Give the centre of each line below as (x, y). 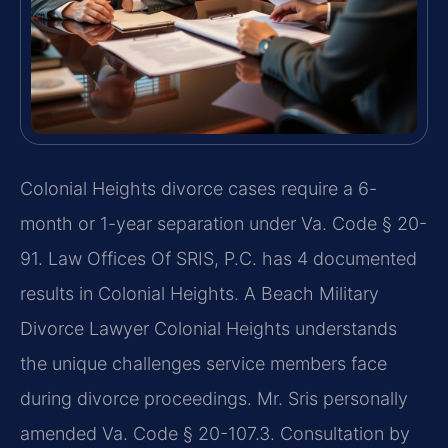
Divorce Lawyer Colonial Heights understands (208, 328)
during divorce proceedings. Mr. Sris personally (214, 398)
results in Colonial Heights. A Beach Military (199, 293)
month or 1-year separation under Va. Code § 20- (223, 223)
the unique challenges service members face (203, 363)
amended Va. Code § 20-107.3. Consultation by (215, 433)
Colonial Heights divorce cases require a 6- (198, 188)
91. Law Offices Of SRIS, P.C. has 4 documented (218, 258)
